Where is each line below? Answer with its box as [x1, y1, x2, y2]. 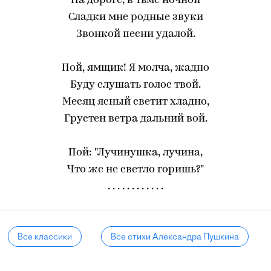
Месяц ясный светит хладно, [62, 96, 209, 108]
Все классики [18, 231, 73, 242]
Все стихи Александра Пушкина [110, 231, 239, 242]
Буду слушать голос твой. [70, 79, 201, 91]
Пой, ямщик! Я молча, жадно [62, 62, 209, 74]
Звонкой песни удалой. [76, 28, 195, 40]
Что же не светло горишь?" [67, 164, 204, 175]
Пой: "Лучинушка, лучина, [68, 147, 203, 158]
